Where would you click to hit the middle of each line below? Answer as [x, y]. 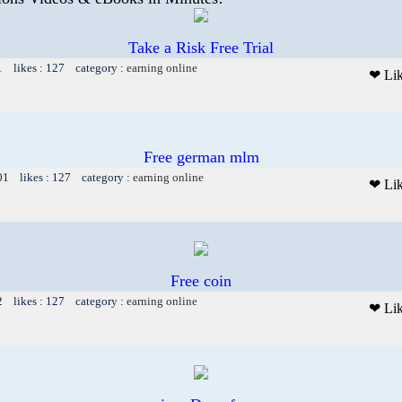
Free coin [201, 280]
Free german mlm [201, 157]
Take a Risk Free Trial [201, 47]
